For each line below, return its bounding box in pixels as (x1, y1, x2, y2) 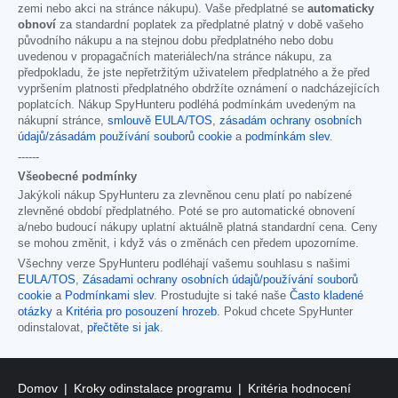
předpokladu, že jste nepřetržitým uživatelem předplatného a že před (18, 66, 370, 79)
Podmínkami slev (65, 289, 154, 302)
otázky (18, 305, 52, 318)
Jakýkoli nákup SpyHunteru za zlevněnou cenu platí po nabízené (18, 188, 352, 202)
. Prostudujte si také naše (154, 289, 290, 302)
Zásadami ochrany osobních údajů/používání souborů (83, 273, 358, 286)
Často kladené (290, 289, 363, 302)
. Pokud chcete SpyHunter (217, 305, 353, 318)
